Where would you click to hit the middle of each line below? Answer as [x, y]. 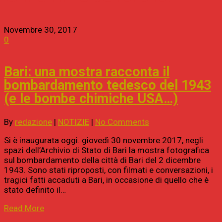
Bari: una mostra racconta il [87, 72]
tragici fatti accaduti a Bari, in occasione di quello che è [106, 180]
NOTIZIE [74, 122]
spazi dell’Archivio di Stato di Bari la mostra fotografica [107, 150]
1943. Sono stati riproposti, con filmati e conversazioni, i [109, 170]
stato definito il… [35, 190]
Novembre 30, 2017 [41, 30]
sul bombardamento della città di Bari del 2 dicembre [102, 160]
